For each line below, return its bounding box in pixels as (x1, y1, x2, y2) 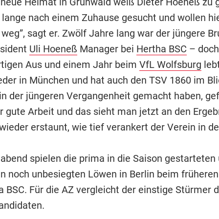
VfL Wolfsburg (139, 58, 201, 70)
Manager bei (77, 43, 136, 55)
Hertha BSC (136, 43, 187, 55)
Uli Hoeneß (29, 43, 77, 55)
